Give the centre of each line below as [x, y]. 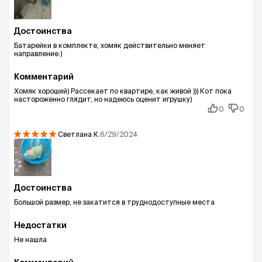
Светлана [75, 134]
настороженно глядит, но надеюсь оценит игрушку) [103, 99]
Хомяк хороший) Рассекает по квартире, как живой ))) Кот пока [123, 91]
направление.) [38, 54]
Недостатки [40, 225]
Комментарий [44, 77]
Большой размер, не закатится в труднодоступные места [114, 202]
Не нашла [30, 239]
